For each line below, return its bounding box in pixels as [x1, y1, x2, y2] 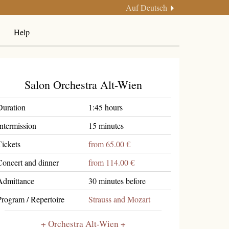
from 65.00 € [88, 138, 131, 149]
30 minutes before [88, 175, 146, 186]
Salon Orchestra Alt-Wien [24, 77, 142, 92]
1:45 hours [88, 101, 123, 112]
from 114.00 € [88, 156, 135, 168]
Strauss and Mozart [88, 193, 151, 204]
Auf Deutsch [126, 2, 167, 13]
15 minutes [88, 120, 124, 131]
